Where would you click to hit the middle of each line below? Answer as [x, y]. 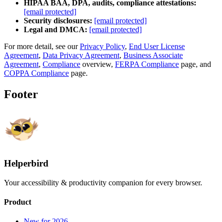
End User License [157, 47]
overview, [98, 64]
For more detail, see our [42, 47]
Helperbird [26, 163]
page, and [195, 64]
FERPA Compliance [147, 64]
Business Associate [153, 55]
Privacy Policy [102, 47]
